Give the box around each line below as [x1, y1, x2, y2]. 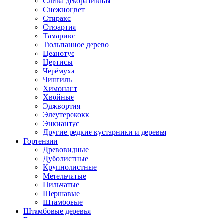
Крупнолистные [43, 163, 97, 172]
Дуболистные [43, 154, 88, 163]
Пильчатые [43, 181, 79, 189]
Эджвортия [43, 102, 80, 110]
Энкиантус [43, 119, 79, 128]
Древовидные [43, 145, 89, 154]
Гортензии [23, 137, 58, 145]
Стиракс [43, 14, 71, 23]
